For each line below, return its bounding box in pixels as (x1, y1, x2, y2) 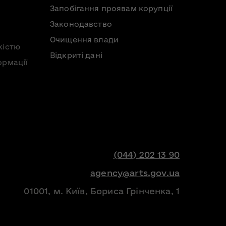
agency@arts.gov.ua (90, 167, 180, 178)
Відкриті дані (50, 50, 102, 60)
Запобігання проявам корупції (50, 4, 173, 13)
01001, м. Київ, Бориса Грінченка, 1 (24, 186, 180, 196)
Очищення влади (50, 35, 119, 44)
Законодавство (50, 19, 112, 28)
